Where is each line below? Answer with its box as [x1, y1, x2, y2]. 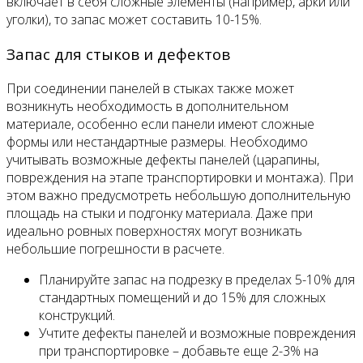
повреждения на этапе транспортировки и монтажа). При [6, 168, 353, 186]
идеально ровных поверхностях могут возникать [6, 221, 302, 240]
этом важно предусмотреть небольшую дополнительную [6, 186, 351, 204]
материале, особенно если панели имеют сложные [6, 114, 314, 133]
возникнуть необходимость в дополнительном [6, 96, 288, 115]
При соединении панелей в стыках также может [6, 79, 294, 97]
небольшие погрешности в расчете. [6, 239, 224, 258]
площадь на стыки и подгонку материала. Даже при [6, 203, 313, 222]
